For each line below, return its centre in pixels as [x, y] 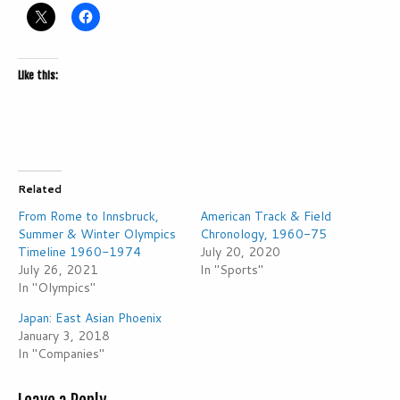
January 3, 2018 [64, 336]
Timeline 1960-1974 [79, 252]
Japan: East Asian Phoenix [90, 318]
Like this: [38, 76]
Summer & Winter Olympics [97, 234]
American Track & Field [266, 217]
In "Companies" [61, 354]
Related [40, 189]
